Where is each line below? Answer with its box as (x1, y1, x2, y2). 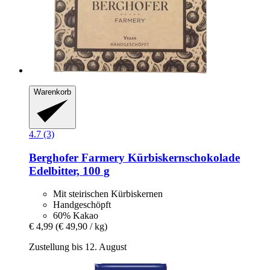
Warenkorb (34, 87, 71, 96)
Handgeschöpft (53, 199, 111, 210)
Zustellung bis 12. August (29, 242, 127, 253)
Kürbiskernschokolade (125, 151, 240, 164)
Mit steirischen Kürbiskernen (53, 189, 163, 199)
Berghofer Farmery (29, 151, 125, 164)
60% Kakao (53, 210, 98, 221)
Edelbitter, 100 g (29, 164, 110, 177)
